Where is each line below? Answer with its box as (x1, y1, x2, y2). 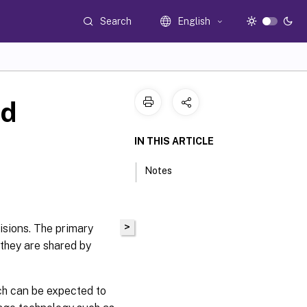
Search (100, 15, 132, 27)
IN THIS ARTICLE (134, 136, 214, 147)
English (177, 16, 211, 27)
